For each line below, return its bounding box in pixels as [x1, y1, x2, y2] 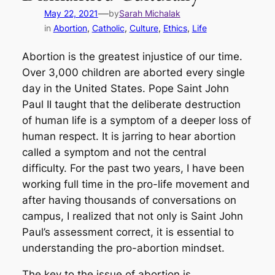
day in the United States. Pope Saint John [21, 82, 229, 95]
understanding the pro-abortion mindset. [21, 242, 225, 255]
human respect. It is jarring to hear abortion [21, 130, 236, 143]
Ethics [163, 22, 187, 33]
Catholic [91, 22, 125, 33]
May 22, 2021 [44, 7, 98, 18]
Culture [129, 22, 158, 33]
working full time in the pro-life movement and [21, 178, 250, 191]
